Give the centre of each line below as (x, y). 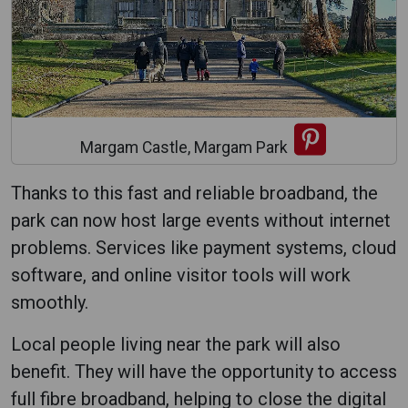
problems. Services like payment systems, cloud (204, 247)
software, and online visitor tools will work (181, 275)
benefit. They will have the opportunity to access (204, 371)
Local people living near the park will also (176, 344)
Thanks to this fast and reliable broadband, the (194, 193)
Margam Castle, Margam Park (184, 147)
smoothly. (50, 302)
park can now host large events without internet (201, 220)
